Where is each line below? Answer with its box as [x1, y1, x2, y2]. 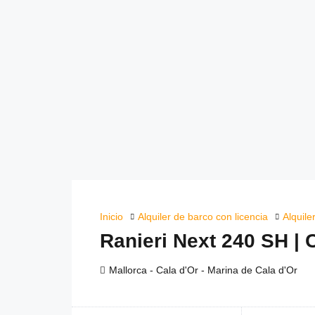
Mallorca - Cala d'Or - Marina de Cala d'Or [109, 264, 297, 276]
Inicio [100, 211, 123, 222]
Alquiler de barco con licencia [138, 211, 268, 222]
